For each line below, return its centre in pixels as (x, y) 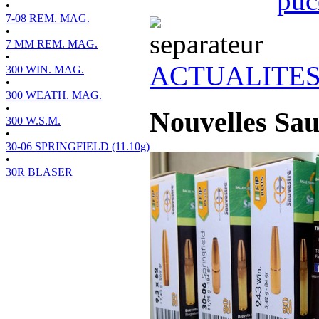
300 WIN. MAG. (45, 69)
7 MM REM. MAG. (52, 44)
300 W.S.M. (33, 121)
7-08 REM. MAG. (48, 18)
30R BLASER (39, 172)
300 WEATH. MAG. (54, 95)
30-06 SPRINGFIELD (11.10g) (78, 146)
